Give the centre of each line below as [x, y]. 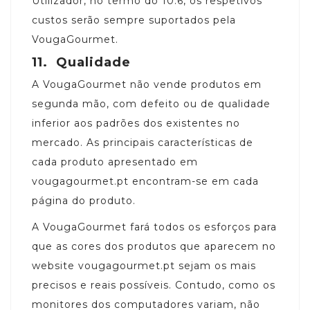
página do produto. [84, 200]
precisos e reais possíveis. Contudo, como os [154, 285]
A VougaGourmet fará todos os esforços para [154, 227]
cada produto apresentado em [115, 162]
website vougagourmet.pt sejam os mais [144, 265]
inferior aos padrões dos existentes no [136, 123]
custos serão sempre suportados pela [134, 20]
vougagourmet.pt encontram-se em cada [145, 181]
